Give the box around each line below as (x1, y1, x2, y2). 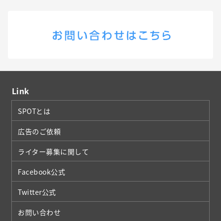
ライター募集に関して (18, 147, 89, 157)
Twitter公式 (18, 187, 57, 197)
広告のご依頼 (18, 126, 61, 137)
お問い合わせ (18, 207, 61, 218)
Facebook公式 (18, 167, 66, 177)
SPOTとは (18, 106, 51, 116)
